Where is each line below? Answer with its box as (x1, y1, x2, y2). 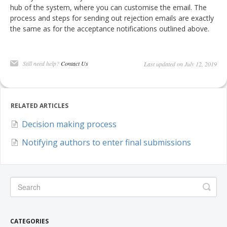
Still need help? (23, 59, 61, 68)
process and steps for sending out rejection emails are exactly (10, 13, 214, 23)
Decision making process (22, 119, 117, 130)
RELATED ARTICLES (11, 101, 68, 110)
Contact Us (61, 59, 88, 68)
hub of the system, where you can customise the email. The (10, 3, 207, 13)
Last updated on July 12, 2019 (144, 60, 217, 68)
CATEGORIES (10, 217, 49, 226)
